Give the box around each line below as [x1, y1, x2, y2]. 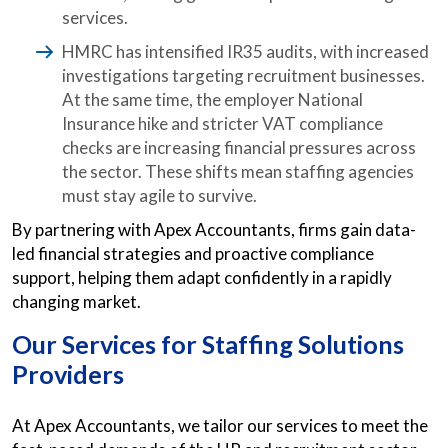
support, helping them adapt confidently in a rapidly [12, 267, 392, 288]
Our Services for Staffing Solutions [12, 329, 404, 359]
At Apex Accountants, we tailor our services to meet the [12, 415, 428, 436]
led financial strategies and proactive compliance [12, 243, 374, 264]
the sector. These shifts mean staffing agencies [62, 161, 414, 182]
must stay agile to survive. [62, 185, 257, 206]
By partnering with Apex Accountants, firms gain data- [12, 219, 416, 240]
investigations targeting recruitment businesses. [62, 65, 425, 86]
